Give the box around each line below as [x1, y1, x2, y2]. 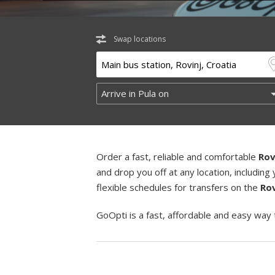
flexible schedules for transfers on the [96, 181, 260, 193]
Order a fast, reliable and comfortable [96, 150, 258, 163]
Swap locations [114, 34, 166, 44]
